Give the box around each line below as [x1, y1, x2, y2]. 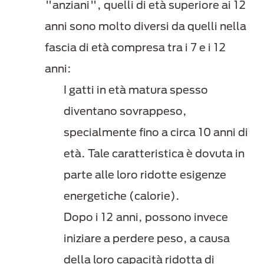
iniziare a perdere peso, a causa [64, 232, 230, 245]
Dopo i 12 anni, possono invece [64, 210, 228, 224]
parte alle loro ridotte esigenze [64, 168, 226, 181]
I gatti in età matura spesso [64, 83, 208, 97]
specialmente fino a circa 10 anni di [64, 126, 248, 139]
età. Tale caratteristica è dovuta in [64, 147, 245, 160]
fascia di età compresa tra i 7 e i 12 [45, 41, 226, 54]
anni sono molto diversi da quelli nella [45, 19, 246, 33]
